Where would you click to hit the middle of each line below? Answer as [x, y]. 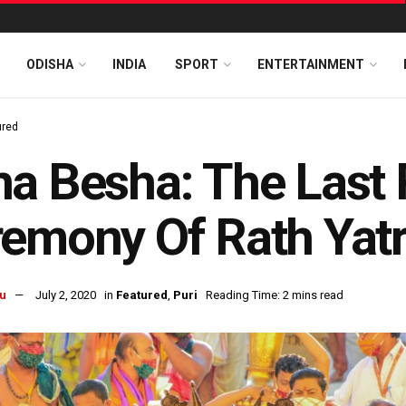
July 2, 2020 [66, 295]
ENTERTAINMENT [311, 64]
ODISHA [50, 64]
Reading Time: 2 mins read [275, 295]
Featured [142, 295]
